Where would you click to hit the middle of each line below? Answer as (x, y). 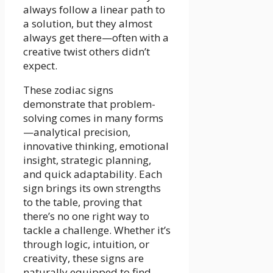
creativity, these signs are (83, 258)
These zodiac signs (68, 90)
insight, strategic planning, (87, 160)
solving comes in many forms (93, 118)
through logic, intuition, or (86, 244)
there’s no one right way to (86, 216)
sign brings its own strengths (92, 188)
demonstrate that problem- (89, 104)
